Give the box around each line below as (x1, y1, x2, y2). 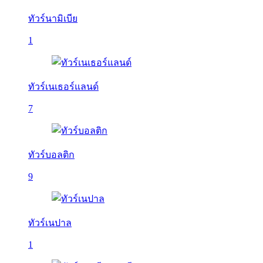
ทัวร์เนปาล (28, 218, 72, 228)
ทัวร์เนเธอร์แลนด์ (28, 82, 99, 92)
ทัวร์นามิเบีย (28, 14, 77, 23)
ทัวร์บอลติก (28, 150, 75, 160)
